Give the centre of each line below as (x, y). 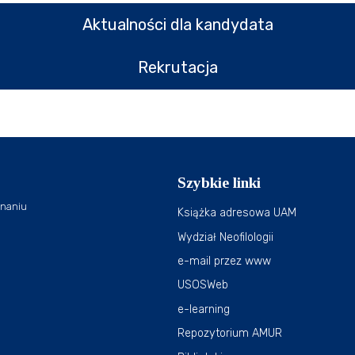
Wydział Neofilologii (225, 237)
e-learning (204, 309)
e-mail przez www (224, 261)
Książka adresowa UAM (237, 213)
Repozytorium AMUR (230, 334)
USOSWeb (203, 285)
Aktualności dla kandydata (177, 24)
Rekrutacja (177, 68)
